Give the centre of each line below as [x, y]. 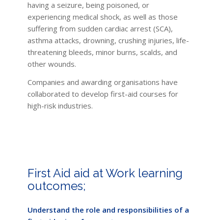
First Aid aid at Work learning [105, 173]
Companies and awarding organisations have [102, 82]
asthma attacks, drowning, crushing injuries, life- [108, 40]
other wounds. [52, 64]
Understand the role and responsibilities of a [108, 209]
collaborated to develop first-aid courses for [103, 94]
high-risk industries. [60, 105]
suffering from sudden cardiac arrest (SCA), [100, 28]
